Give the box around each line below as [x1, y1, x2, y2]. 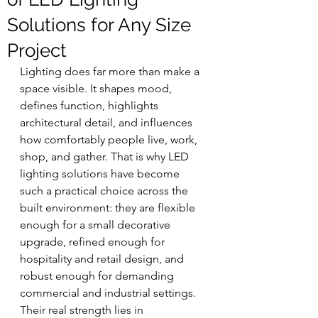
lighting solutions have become [20, 167, 182, 180]
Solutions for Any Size [7, 14, 191, 35]
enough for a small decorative [20, 218, 173, 231]
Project [7, 40, 67, 61]
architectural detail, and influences [20, 116, 195, 129]
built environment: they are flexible [20, 201, 198, 214]
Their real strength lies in [20, 303, 146, 317]
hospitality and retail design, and [20, 252, 187, 265]
